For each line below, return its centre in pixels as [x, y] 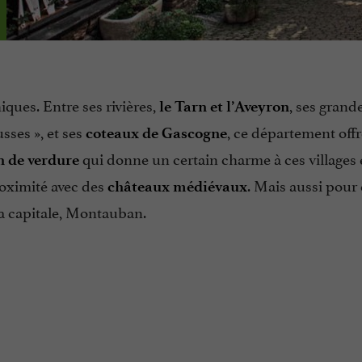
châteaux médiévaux [177, 187]
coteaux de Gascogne [156, 133]
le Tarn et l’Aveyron [224, 107]
